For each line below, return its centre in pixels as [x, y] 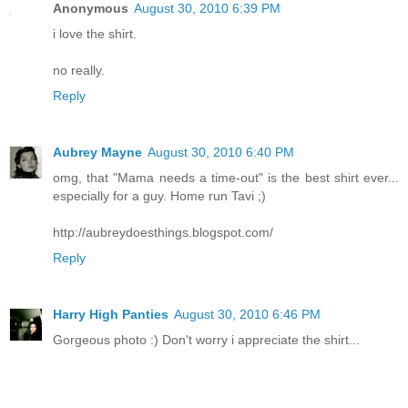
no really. [79, 71]
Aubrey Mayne [97, 153]
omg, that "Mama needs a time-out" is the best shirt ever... [226, 178]
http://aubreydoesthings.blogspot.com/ [163, 233]
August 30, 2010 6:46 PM [247, 315]
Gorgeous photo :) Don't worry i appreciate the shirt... [206, 340]
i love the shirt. [95, 34]
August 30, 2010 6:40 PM [221, 153]
